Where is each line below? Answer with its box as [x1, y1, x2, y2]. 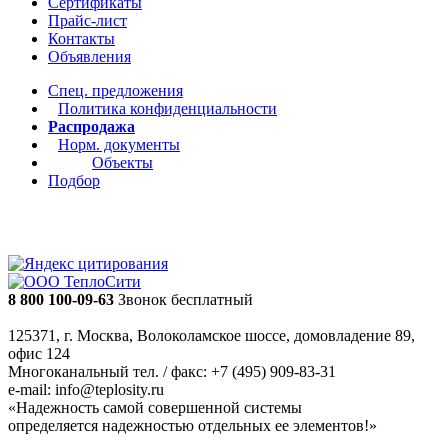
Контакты [48, 30, 115, 47]
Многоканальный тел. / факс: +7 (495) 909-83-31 [8, 363, 336, 380]
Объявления [48, 48, 131, 65]
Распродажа [48, 118, 135, 135]
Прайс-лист [48, 12, 127, 29]
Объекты [92, 154, 153, 171]
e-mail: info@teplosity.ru [8, 381, 164, 398]
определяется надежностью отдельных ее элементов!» [8, 417, 377, 434]
